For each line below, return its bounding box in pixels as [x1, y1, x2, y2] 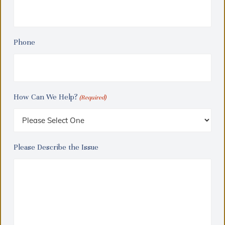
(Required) [79, 93, 106, 101]
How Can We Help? [14, 92, 78, 101]
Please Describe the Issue [14, 142, 98, 152]
